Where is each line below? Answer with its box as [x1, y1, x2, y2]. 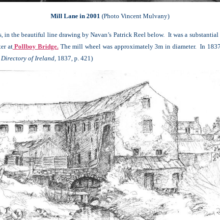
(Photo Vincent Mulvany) [100, 12, 169, 20]
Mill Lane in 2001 [51, 12, 100, 20]
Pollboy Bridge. [12, 42, 59, 50]
